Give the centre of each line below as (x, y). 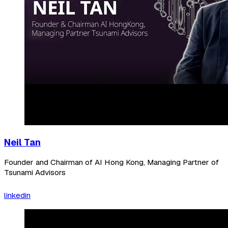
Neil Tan (22, 142)
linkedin (17, 195)
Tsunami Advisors (35, 173)
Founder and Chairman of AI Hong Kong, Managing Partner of (111, 163)
